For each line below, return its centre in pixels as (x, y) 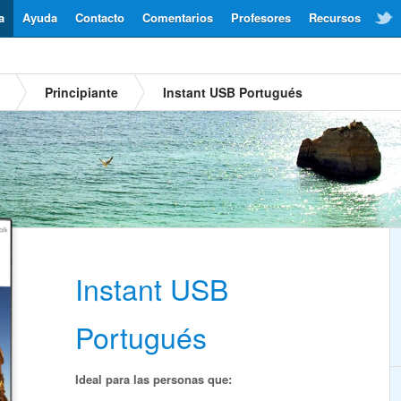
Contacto (100, 17)
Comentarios (178, 17)
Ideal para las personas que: (154, 379)
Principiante (81, 92)
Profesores (261, 17)
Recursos (335, 17)
